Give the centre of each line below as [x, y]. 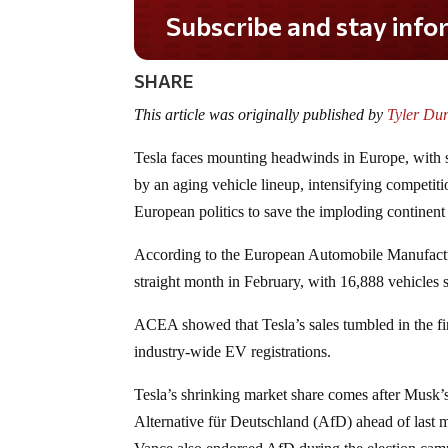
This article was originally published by [259, 114]
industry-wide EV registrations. [233, 351]
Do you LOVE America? [336, 25]
